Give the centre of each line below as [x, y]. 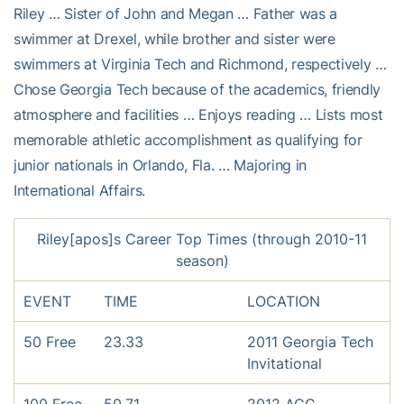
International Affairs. [79, 191]
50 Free [50, 342]
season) [202, 261]
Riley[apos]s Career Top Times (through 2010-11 [202, 239]
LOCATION [284, 302]
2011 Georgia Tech [310, 342]
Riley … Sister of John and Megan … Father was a [175, 14]
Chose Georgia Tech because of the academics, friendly [197, 90]
